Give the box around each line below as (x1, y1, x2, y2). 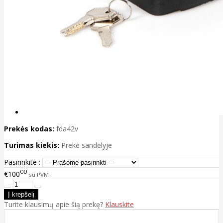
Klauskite (105, 199, 134, 209)
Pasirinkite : (4, 157, 40, 167)
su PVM (29, 170, 49, 178)
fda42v (56, 124, 78, 134)
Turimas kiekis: (4, 140, 59, 150)
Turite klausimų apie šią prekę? (4, 199, 105, 209)
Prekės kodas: (4, 124, 54, 134)
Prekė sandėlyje (61, 140, 112, 150)
